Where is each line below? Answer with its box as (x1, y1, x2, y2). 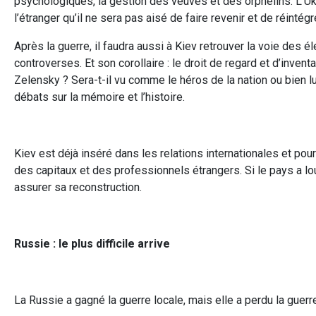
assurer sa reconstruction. (14, 180, 142, 194)
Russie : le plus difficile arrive (14, 236, 170, 250)
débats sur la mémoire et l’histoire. (14, 90, 185, 104)
